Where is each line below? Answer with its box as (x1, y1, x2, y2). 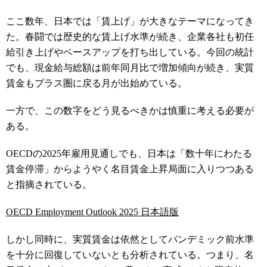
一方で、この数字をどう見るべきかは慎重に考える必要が (6, 105, 254, 116)
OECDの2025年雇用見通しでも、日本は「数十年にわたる (6, 148, 252, 159)
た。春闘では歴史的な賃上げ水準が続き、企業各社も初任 (6, 32, 254, 42)
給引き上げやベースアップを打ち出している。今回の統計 (6, 47, 254, 57)
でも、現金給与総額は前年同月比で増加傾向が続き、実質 (6, 63, 254, 73)
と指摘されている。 (6, 179, 92, 190)
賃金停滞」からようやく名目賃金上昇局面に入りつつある (6, 164, 254, 174)
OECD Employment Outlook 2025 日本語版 (6, 207, 179, 217)
